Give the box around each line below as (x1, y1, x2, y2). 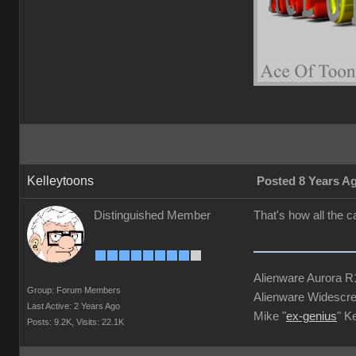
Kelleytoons (27, 174, 94, 188)
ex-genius (286, 310, 337, 323)
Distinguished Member (94, 209, 211, 222)
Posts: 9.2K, (27, 317, 74, 327)
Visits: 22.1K (76, 317, 124, 327)
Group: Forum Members (27, 285, 121, 295)
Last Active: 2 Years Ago (27, 301, 120, 311)
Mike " (253, 310, 286, 323)
